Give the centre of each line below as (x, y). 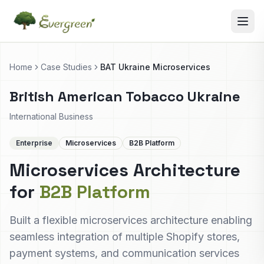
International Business (51, 116)
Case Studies (66, 67)
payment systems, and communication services (124, 253)
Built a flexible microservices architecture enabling (131, 220)
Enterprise (34, 143)
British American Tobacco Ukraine (125, 96)
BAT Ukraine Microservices (155, 67)
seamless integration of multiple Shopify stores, (125, 237)
